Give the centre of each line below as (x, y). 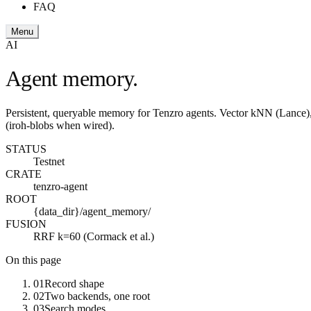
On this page (33, 260)
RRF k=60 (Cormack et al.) (94, 236)
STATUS (26, 149)
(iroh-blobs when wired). (60, 125)
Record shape (74, 283)
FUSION (26, 224)
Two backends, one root (97, 296)
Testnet (49, 161)
